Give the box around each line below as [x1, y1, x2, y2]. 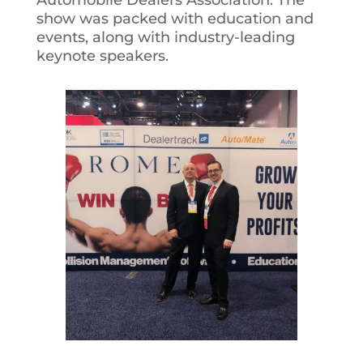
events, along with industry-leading [36, 28, 295, 47]
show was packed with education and [36, 10, 314, 28]
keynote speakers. [36, 47, 169, 66]
